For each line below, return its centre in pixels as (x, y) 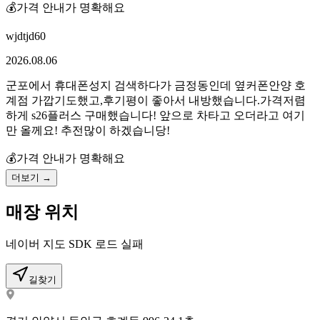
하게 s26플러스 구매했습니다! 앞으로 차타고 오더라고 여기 (155, 115)
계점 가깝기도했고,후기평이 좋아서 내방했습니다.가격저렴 (156, 100)
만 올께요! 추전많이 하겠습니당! (88, 130)
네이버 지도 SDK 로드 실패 (75, 244)
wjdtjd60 (26, 36)
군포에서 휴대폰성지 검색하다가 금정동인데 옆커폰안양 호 (156, 85)
